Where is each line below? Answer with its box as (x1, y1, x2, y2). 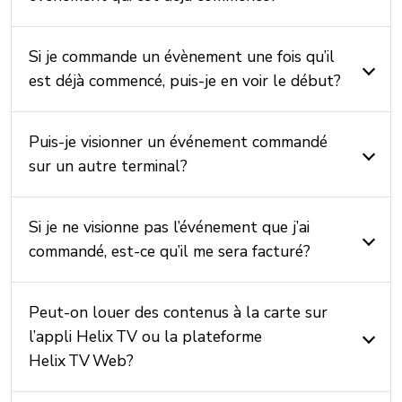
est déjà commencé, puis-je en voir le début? (29, 70, 342, 92)
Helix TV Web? (29, 350, 135, 371)
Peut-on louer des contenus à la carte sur (29, 301, 328, 323)
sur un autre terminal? (29, 155, 188, 177)
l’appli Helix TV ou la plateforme (29, 326, 263, 347)
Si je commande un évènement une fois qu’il (29, 46, 336, 67)
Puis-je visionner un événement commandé (29, 131, 328, 153)
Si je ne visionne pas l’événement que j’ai (29, 216, 310, 238)
